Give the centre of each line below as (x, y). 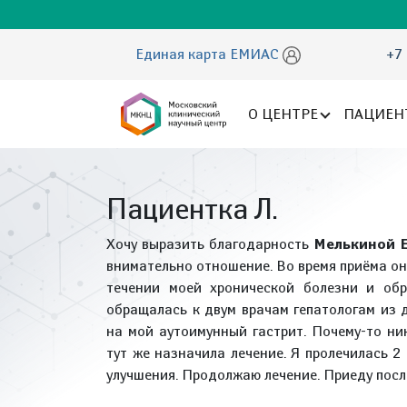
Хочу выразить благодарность (210, 244)
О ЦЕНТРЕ (283, 114)
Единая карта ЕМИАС (209, 54)
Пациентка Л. (192, 208)
